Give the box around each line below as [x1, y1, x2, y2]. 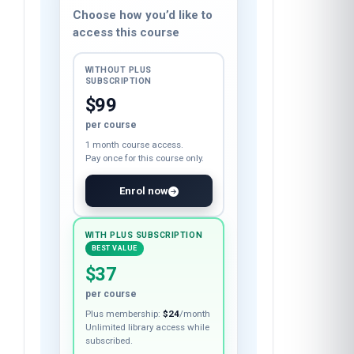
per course [85, 184, 137, 196]
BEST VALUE [91, 309, 137, 318]
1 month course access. [85, 204, 183, 216]
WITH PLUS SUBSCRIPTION [85, 295, 203, 306]
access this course [73, 91, 179, 105]
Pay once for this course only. [85, 217, 204, 229]
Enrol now [119, 250, 168, 262]
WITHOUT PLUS [85, 130, 152, 141]
